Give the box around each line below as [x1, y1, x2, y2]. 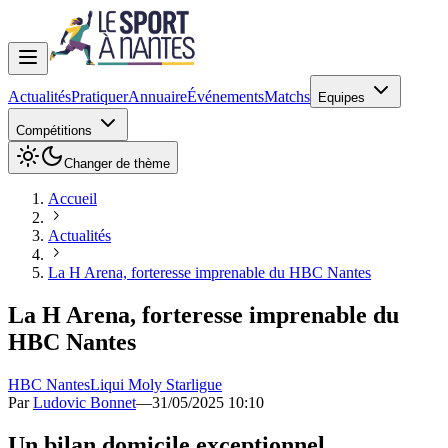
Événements [187, 88, 264, 105]
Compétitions [16, 123, 96, 138]
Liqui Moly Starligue [90, 375, 222, 393]
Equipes [318, 90, 369, 105]
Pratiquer [71, 88, 128, 105]
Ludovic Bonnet [33, 393, 136, 411]
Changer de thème [64, 156, 170, 171]
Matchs [264, 88, 310, 105]
